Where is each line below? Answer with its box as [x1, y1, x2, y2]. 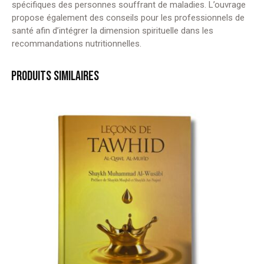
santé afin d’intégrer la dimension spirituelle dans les [12, 25, 213, 36]
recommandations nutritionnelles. [12, 38, 141, 49]
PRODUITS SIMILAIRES [11, 68, 99, 84]
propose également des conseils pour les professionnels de [12, 12, 245, 23]
